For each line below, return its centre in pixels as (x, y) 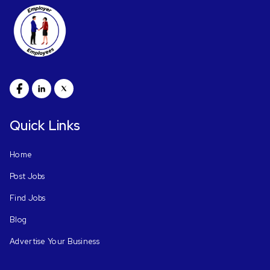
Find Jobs (28, 198)
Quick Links (45, 126)
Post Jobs (27, 176)
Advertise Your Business (55, 241)
